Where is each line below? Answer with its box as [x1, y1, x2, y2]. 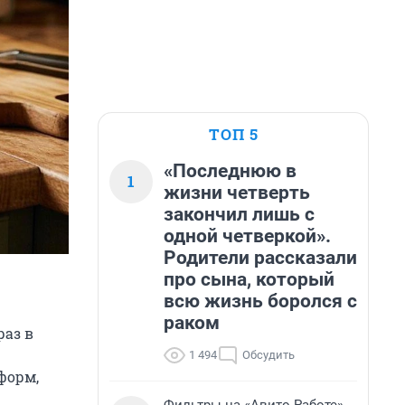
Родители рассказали [164, 247, 357, 268]
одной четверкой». [164, 225, 331, 247]
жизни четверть [164, 182, 310, 203]
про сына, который [164, 268, 334, 290]
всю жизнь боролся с [164, 290, 357, 312]
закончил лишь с [164, 203, 315, 225]
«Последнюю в [164, 160, 297, 182]
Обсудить [242, 348, 295, 362]
